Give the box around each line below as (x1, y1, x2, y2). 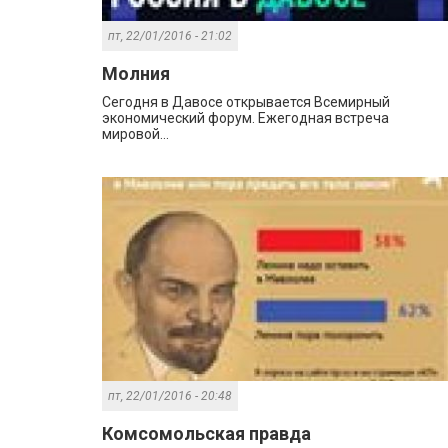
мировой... (102, 126, 169, 143)
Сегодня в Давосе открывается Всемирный (102, 94, 390, 111)
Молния (102, 63, 170, 85)
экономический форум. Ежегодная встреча (102, 110, 389, 127)
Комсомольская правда (102, 423, 311, 445)
